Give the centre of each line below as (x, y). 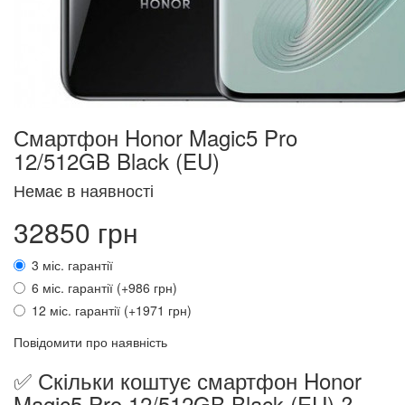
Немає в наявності (84, 190)
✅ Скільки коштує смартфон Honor (188, 380)
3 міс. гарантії (72, 265)
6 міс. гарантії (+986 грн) (104, 287)
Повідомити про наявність (90, 342)
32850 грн (76, 232)
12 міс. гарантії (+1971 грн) (112, 310)
